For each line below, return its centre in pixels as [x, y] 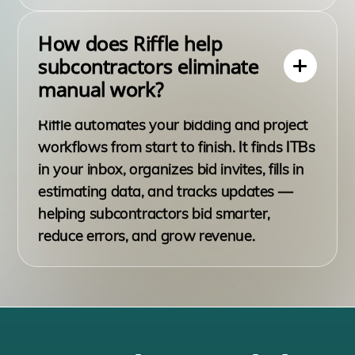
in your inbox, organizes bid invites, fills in [171, 169]
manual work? [101, 88]
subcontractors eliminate [149, 65]
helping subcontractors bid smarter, [155, 214]
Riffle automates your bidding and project [174, 125]
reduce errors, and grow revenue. [147, 236]
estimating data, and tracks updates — [166, 191]
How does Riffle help [130, 42]
